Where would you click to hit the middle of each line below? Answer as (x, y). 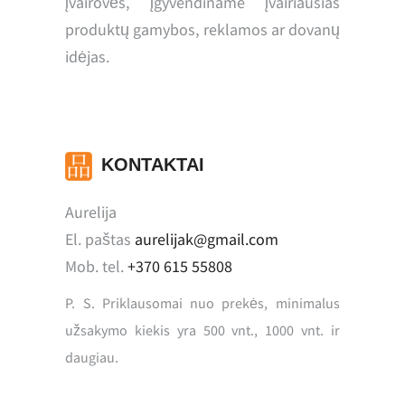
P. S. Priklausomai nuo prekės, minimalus (202, 303)
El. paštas (100, 240)
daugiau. (92, 358)
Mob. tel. (97, 267)
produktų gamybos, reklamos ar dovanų (202, 30)
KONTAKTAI (153, 165)
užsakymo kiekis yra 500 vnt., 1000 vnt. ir (202, 330)
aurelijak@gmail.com (207, 240)
